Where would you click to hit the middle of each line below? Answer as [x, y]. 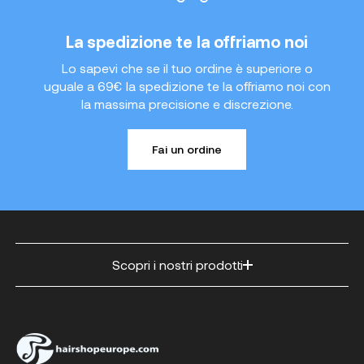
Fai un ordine [187, 149]
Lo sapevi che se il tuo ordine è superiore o [187, 68]
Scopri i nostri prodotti [177, 265]
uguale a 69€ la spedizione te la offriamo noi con [187, 86]
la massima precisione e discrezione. [187, 104]
